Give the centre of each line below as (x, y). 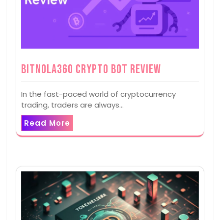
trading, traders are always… (72, 105)
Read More (47, 123)
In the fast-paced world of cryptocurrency (98, 94)
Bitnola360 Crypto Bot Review (91, 70)
